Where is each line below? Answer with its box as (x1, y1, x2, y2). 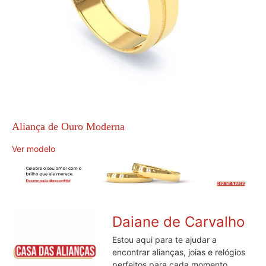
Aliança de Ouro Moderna (12, 120, 125, 132)
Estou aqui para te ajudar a (112, 235, 217, 245)
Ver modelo (12, 143, 55, 154)
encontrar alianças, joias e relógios (112, 247, 245, 258)
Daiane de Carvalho (112, 213, 245, 231)
